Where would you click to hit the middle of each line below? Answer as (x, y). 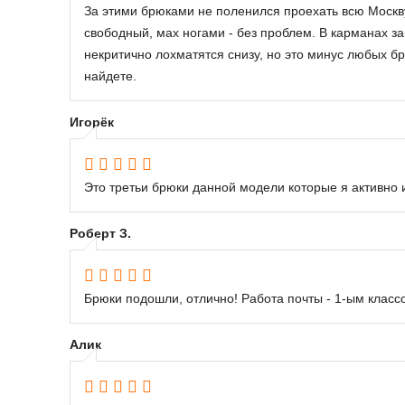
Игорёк (92, 122)
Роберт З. (100, 233)
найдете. (110, 75)
